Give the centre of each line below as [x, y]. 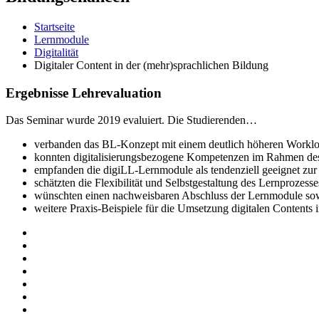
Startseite [54, 26]
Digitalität [56, 52]
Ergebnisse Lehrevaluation [84, 93]
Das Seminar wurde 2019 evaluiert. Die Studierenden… [131, 120]
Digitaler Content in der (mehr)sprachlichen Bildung [151, 65]
